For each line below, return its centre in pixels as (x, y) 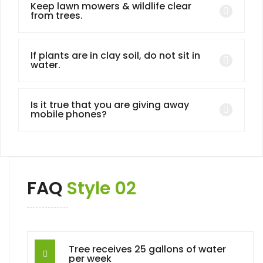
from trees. (57, 16)
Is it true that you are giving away (110, 105)
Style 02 (101, 188)
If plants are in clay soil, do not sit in (115, 55)
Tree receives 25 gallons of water (147, 249)
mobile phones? (69, 114)
